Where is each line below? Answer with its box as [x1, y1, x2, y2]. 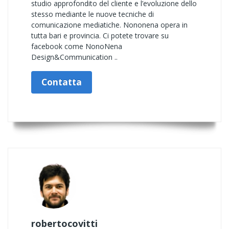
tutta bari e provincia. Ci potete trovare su [31, 31, 169, 40]
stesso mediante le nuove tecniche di [31, 9, 154, 19]
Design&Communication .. [31, 52, 118, 62]
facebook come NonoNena [31, 41, 122, 51]
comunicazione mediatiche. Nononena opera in [31, 20, 188, 30]
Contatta [41, 76, 82, 88]
